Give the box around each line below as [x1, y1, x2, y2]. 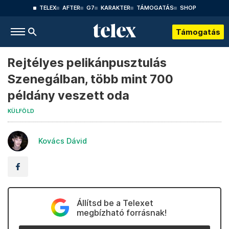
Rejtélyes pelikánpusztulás [8, 55, 167, 70]
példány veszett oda [8, 88, 129, 103]
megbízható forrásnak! [76, 208, 167, 218]
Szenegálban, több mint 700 [8, 72, 173, 86]
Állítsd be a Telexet [76, 198, 153, 208]
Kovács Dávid [38, 136, 87, 145]
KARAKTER [100, 5, 130, 11]
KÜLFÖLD [8, 108, 35, 114]
